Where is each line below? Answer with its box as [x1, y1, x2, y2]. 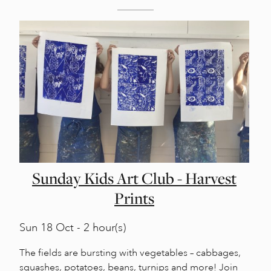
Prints [114, 188, 154, 210]
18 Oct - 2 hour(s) [38, 221, 126, 235]
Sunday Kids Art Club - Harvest [32, 168, 237, 190]
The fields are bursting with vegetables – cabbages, [19, 247, 241, 260]
